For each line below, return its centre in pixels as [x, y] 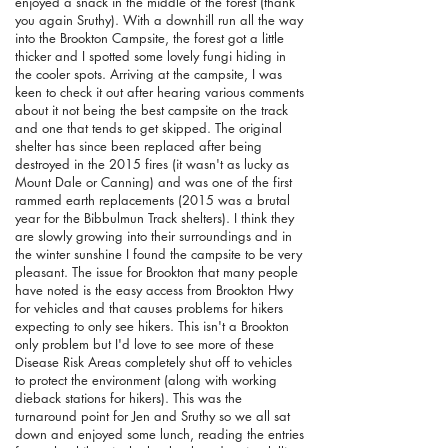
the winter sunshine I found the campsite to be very [158, 253]
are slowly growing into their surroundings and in [153, 235]
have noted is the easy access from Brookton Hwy [154, 289]
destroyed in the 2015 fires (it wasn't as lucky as [152, 163]
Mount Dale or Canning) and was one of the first [153, 181]
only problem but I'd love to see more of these [144, 343]
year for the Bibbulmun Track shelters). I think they [154, 217]
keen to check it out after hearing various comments [159, 91]
